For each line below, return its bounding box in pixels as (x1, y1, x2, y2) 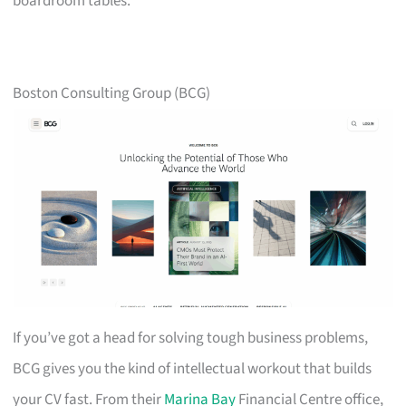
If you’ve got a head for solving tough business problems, (13, 326, 369, 349)
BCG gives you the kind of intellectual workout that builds (13, 357, 372, 380)
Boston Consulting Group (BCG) (13, 82, 211, 104)
